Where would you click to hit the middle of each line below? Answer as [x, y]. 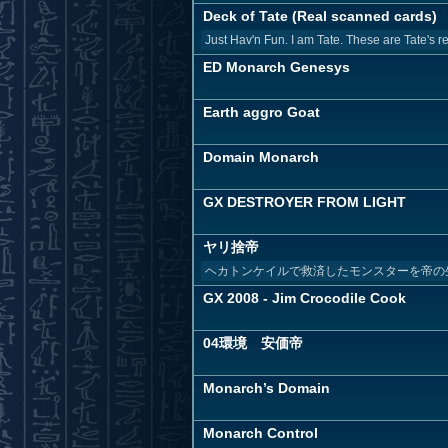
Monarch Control [260, 433]
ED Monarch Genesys [276, 67]
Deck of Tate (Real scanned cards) [320, 16]
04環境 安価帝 [253, 343]
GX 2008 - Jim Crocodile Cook [304, 298]
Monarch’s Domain [266, 388]
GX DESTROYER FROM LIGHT [304, 202]
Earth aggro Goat [261, 112]
